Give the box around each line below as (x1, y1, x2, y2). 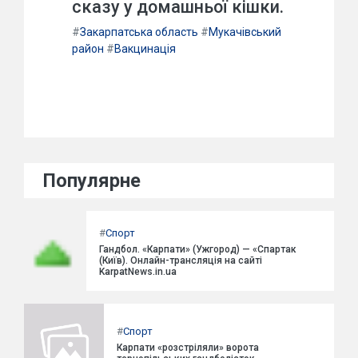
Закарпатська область (80, 26, 198, 39)
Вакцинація (114, 42, 176, 56)
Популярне (43, 169, 141, 193)
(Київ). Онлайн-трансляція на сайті (99, 254, 263, 266)
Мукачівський (209, 26, 281, 39)
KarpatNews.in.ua (99, 265, 177, 277)
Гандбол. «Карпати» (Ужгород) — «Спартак (99, 243, 297, 255)
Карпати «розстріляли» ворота (117, 341, 259, 353)
